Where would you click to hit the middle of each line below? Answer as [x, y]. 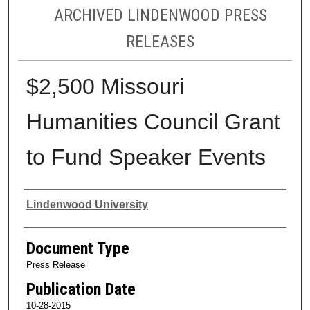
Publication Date [81, 289]
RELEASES [161, 41]
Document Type [77, 248]
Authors [50, 202]
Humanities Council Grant [153, 121]
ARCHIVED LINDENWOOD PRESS [160, 15]
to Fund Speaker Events [146, 157]
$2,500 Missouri [105, 86]
